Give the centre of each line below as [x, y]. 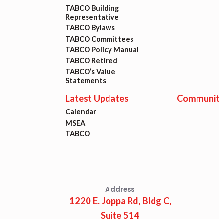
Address [120, 190]
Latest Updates [97, 99]
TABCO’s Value [91, 71]
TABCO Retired [92, 61]
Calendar [81, 112]
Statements [86, 80]
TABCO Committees [100, 39]
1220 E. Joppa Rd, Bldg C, [120, 201]
